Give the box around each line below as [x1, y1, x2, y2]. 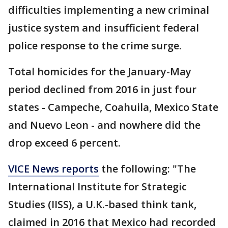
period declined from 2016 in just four [8, 82, 196, 97]
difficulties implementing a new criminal [8, 3, 209, 17]
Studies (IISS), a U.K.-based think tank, [8, 197, 196, 212]
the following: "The [99, 162, 196, 176]
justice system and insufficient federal [8, 21, 199, 35]
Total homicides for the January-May [8, 65, 191, 79]
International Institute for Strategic [8, 180, 187, 194]
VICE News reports [8, 162, 99, 176]
